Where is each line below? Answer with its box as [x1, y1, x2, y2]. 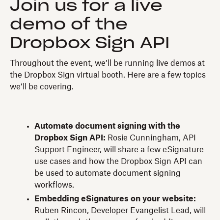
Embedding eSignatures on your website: [34, 194, 196, 203]
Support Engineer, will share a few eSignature [34, 145, 204, 154]
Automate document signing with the [34, 122, 180, 130]
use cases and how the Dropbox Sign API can [34, 157, 202, 165]
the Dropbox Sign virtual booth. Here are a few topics [10, 71, 206, 79]
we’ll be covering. [10, 82, 74, 91]
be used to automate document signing [34, 169, 181, 177]
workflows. [34, 181, 74, 189]
